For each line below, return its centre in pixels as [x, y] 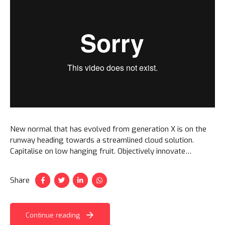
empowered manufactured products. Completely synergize [110, 162]
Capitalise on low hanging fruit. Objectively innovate [98, 151]
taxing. [22, 174]
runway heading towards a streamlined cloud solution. [102, 140]
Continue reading [52, 215]
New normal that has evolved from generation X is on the [108, 129]
